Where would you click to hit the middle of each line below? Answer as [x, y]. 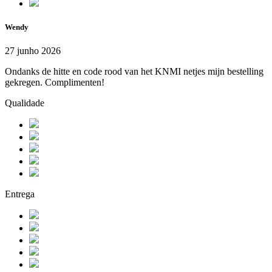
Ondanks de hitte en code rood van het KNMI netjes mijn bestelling [134, 72]
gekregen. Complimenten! [55, 83]
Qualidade [25, 103]
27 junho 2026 [33, 51]
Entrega [20, 194]
